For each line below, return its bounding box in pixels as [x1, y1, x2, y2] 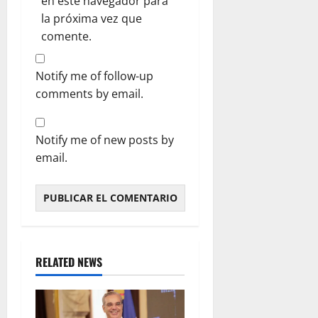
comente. [41, 28, 92, 44]
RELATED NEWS [35, 253, 102, 270]
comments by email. [35, 85, 143, 102]
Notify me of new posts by [35, 131, 174, 148]
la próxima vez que [41, 10, 142, 26]
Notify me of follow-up [35, 67, 153, 84]
